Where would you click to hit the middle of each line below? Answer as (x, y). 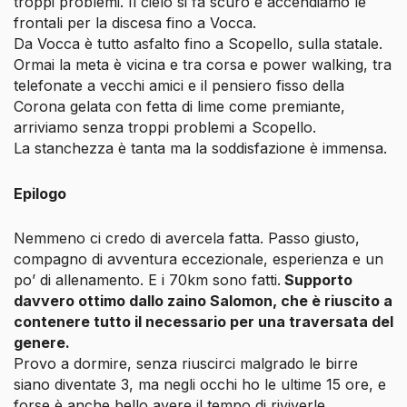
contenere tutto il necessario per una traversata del (203, 322)
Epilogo (40, 193)
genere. (42, 343)
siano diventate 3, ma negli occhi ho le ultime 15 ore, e (200, 385)
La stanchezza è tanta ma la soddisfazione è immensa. (200, 148)
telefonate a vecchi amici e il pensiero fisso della (179, 85)
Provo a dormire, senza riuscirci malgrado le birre (186, 364)
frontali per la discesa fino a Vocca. (135, 22)
